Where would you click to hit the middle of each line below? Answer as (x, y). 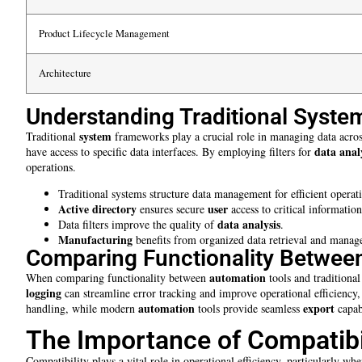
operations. (51, 166)
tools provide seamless (249, 308)
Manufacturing (95, 239)
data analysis (249, 224)
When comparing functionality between (118, 277)
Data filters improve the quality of (138, 224)
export (319, 308)
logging (44, 293)
